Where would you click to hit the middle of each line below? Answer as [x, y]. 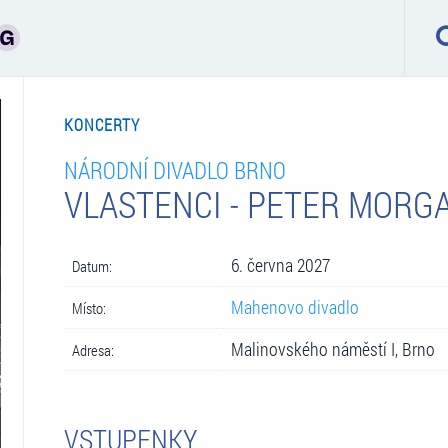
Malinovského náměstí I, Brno [332, 349]
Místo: [88, 307]
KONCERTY [102, 124]
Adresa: [92, 349]
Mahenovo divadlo [294, 307]
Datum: [91, 265]
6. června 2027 [280, 265]
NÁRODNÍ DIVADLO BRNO [174, 169]
